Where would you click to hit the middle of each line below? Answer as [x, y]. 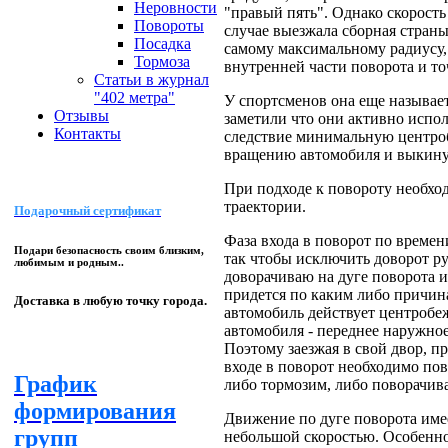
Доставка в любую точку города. [110, 301]
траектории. [265, 206]
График [55, 383]
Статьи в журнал [151, 79]
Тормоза [162, 61]
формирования [95, 410]
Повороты [169, 25]
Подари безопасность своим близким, [109, 250]
